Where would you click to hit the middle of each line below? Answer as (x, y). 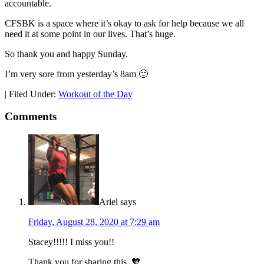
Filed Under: (34, 94)
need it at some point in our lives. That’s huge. (90, 34)
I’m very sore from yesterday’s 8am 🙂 (76, 74)
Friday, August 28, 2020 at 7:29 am (94, 222)
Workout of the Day (95, 94)
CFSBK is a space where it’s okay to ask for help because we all (124, 23)
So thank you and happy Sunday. (66, 54)
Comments (31, 117)
